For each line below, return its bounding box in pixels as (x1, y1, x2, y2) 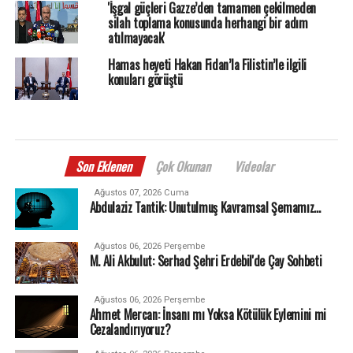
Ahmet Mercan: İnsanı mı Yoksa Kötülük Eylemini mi (89, 305, 326, 325)
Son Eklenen (74, 156, 136, 176)
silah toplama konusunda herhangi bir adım (107, 13, 308, 33)
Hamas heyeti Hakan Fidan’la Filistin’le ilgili (107, 55, 307, 75)
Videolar (232, 156, 279, 176)
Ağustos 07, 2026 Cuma (93, 187, 189, 198)
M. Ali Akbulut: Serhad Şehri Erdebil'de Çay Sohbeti (89, 251, 322, 271)
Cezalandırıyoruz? (89, 320, 171, 340)
